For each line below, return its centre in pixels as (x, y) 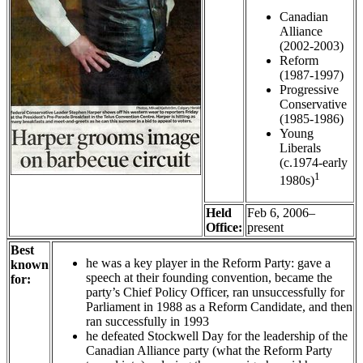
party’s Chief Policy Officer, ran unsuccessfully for (215, 292)
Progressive (309, 89)
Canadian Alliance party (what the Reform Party (209, 350)
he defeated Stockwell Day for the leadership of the (217, 335)
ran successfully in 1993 (147, 321)
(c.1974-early (314, 162)
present (265, 227)
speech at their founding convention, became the (209, 277)
